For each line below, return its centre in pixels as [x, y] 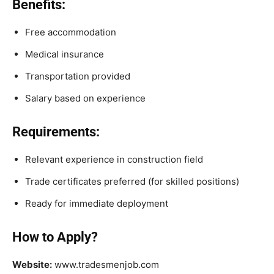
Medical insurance [65, 54]
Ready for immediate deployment [97, 204]
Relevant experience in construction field [114, 160]
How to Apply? [55, 237]
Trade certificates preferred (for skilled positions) [132, 182]
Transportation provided [78, 76]
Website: [32, 265]
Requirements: [56, 132]
